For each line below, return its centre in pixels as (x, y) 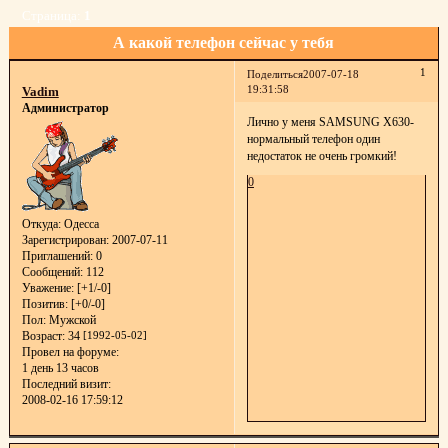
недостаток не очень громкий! (321, 155)
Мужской (70, 319)
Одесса (79, 223)
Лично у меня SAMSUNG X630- (330, 121)
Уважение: (47, 287)
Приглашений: (57, 255)
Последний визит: (66, 383)
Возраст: (43, 335)
